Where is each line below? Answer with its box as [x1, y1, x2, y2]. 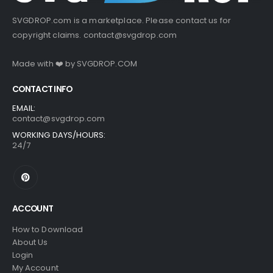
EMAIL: [12, 102, 36, 114]
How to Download [12, 224, 83, 236]
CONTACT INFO [12, 82, 73, 95]
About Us [12, 236, 48, 249]
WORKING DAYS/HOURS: [12, 129, 106, 141]
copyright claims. [12, 29, 83, 41]
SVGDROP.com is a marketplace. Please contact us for [12, 15, 232, 27]
